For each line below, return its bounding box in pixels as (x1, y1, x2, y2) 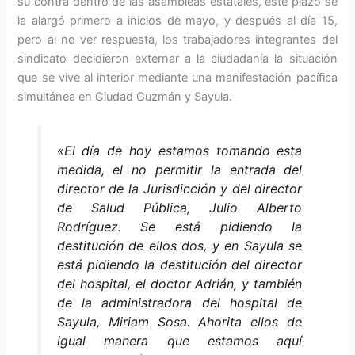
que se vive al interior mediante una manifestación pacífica (17, 71, 338, 86)
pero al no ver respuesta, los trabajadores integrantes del (17, 32, 338, 48)
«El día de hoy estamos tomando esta (56, 143, 303, 159)
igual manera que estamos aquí (56, 333, 303, 349)
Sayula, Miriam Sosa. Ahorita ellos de (56, 314, 303, 330)
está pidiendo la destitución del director (56, 257, 303, 273)
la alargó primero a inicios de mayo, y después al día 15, (17, 13, 338, 29)
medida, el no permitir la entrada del (56, 162, 303, 178)
